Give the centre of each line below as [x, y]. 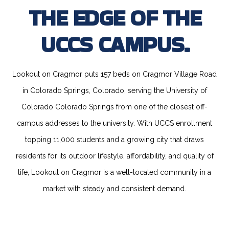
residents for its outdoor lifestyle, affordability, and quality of [114, 156]
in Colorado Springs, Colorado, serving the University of [114, 91]
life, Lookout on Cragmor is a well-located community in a [114, 173]
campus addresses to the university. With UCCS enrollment [114, 123]
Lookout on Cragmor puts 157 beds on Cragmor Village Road [114, 74]
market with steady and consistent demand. [114, 189]
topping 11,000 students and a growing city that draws [114, 140]
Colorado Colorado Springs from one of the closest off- [114, 107]
